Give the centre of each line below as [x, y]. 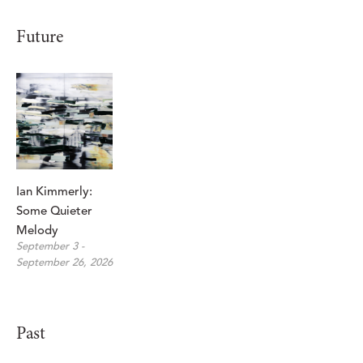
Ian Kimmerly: [54, 193]
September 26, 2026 [64, 263]
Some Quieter [54, 212]
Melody [37, 232]
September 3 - [50, 247]
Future [39, 38]
